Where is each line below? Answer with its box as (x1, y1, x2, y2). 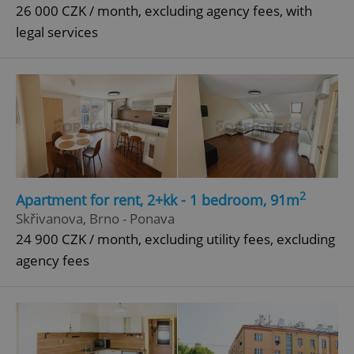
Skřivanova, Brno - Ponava (16, 209, 175, 228)
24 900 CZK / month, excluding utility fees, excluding (16, 229, 335, 248)
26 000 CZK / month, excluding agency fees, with (16, 2, 312, 21)
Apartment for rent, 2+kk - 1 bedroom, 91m (16, 190, 299, 209)
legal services (16, 23, 98, 42)
